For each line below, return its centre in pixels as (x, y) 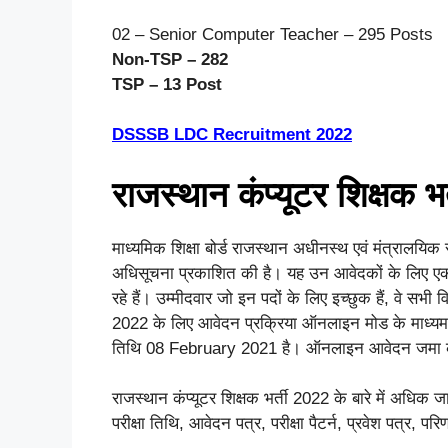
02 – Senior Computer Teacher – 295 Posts (272, 34)
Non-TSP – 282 (170, 59)
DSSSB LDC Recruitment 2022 (232, 135)
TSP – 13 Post (167, 84)
